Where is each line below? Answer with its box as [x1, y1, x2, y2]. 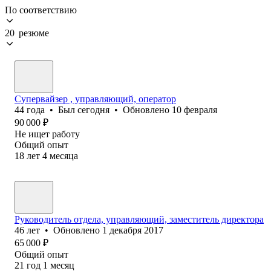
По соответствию [5, 4, 77, 15]
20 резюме [5, 27, 49, 38]
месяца [50, 150, 78, 161]
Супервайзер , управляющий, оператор [15, 93, 176, 104]
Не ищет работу [15, 128, 80, 139]
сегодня [77, 104, 109, 115]
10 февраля [172, 104, 217, 115]
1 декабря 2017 [102, 224, 163, 235]
